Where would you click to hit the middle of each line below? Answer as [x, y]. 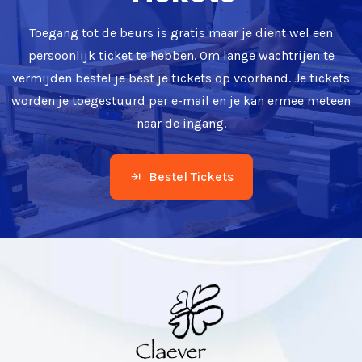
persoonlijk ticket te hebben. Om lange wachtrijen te [181, 55]
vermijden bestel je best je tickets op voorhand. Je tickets [181, 78]
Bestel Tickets [191, 176]
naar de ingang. [181, 123]
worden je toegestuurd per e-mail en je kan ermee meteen [181, 100]
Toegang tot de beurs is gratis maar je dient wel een [181, 32]
